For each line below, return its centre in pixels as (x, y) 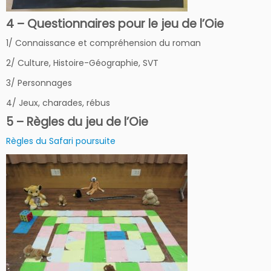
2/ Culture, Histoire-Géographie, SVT (82, 63)
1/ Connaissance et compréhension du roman (103, 43)
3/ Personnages (39, 83)
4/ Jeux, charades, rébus (58, 103)
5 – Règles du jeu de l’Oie (77, 122)
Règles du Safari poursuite (61, 141)
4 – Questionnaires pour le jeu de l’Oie (115, 24)
